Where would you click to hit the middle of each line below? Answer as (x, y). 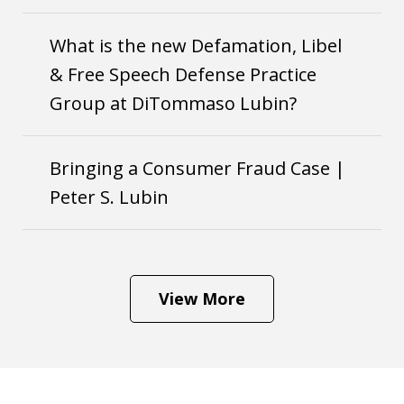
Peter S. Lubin (109, 197)
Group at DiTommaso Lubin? (173, 103)
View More (202, 298)
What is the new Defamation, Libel (196, 45)
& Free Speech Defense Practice (183, 74)
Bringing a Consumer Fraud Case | (197, 168)
